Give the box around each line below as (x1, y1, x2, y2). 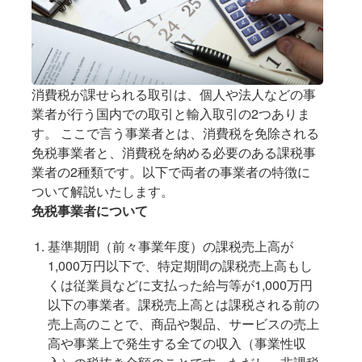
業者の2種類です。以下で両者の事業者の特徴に (32, 162, 311, 182)
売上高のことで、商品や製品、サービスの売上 (48, 314, 320, 334)
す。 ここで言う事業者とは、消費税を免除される (32, 124, 320, 143)
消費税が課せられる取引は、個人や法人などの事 (32, 85, 317, 104)
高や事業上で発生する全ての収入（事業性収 (48, 334, 307, 353)
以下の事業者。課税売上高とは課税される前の (48, 295, 320, 314)
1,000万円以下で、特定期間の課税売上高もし (48, 256, 314, 276)
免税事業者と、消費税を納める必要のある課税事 (32, 143, 317, 162)
